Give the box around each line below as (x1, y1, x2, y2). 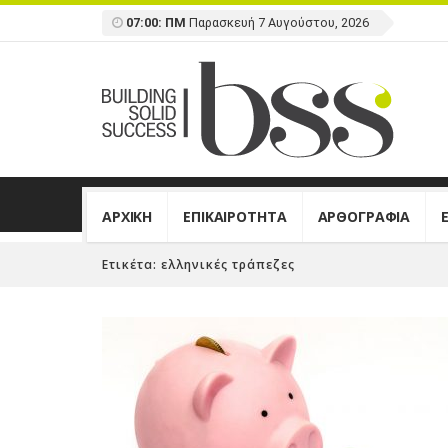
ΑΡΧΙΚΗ (102, 206, 153, 226)
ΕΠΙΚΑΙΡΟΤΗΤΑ (183, 206, 287, 226)
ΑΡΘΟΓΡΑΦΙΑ (317, 206, 411, 226)
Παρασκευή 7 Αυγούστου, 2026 (189, 15, 369, 30)
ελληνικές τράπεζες (161, 255, 295, 273)
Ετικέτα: (102, 255, 161, 273)
